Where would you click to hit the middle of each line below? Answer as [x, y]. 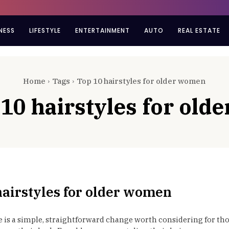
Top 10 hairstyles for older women [141, 81]
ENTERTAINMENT [103, 30]
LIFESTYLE [45, 30]
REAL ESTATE [199, 30]
